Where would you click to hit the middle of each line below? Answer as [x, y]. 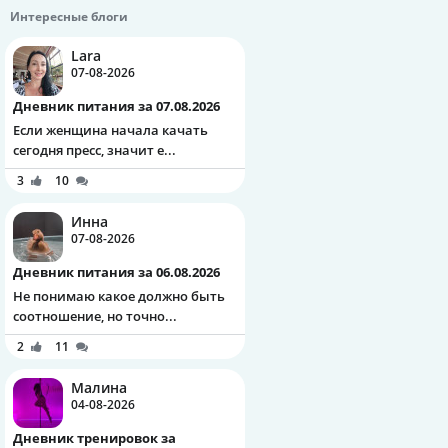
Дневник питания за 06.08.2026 [121, 272]
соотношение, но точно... [95, 316]
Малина [99, 388]
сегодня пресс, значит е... [94, 150]
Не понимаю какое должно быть [119, 296]
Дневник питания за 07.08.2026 [121, 106]
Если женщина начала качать [110, 130]
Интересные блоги [69, 17]
